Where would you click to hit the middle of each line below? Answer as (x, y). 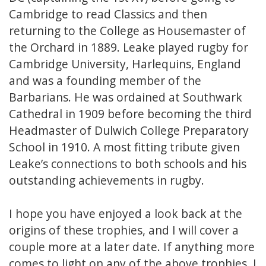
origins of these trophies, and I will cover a (124, 230)
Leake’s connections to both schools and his (128, 164)
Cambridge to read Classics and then (108, 14)
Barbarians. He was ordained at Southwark (126, 97)
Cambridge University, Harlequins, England (125, 64)
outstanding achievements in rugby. (108, 180)
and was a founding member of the (105, 81)
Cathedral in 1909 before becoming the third (130, 114)
